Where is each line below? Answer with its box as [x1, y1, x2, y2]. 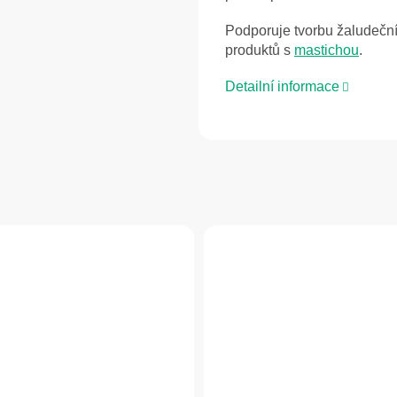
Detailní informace [225, 79, 339, 95]
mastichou [294, 43, 359, 58]
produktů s [225, 43, 294, 58]
